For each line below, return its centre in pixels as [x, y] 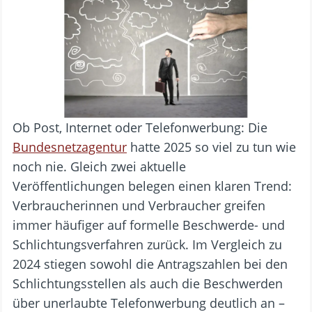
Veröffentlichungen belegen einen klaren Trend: [152, 186]
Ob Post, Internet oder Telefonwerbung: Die [140, 128]
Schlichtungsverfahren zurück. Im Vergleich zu [147, 245]
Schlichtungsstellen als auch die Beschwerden [148, 284]
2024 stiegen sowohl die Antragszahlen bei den [150, 264]
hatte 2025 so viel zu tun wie [211, 147]
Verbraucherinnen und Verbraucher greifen [139, 206]
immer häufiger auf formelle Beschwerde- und [149, 225]
